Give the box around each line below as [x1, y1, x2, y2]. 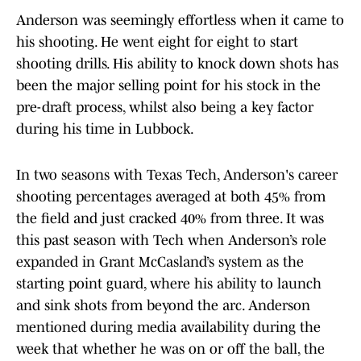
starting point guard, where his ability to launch [16, 276, 322, 293]
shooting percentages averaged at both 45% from [16, 189, 326, 205]
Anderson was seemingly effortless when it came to [16, 12, 344, 29]
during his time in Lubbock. [16, 121, 197, 138]
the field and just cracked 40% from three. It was [16, 210, 324, 227]
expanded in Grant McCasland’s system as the [16, 254, 304, 271]
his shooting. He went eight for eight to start [16, 34, 298, 51]
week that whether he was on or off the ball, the [16, 341, 325, 358]
